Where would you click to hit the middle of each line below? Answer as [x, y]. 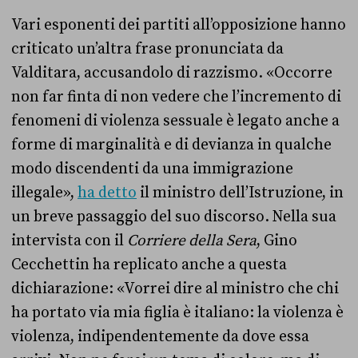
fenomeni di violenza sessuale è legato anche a [175, 121]
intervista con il [69, 241]
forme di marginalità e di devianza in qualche [171, 145]
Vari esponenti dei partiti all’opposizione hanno [179, 25]
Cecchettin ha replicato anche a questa [149, 265]
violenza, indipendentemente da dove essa [160, 337]
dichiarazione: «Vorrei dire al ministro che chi [175, 289]
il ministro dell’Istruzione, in [240, 193]
